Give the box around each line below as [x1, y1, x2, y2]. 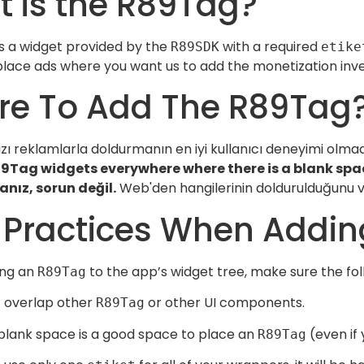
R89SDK [171, 39, 219, 54]
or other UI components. [145, 293, 305, 313]
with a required [219, 37, 321, 56]
